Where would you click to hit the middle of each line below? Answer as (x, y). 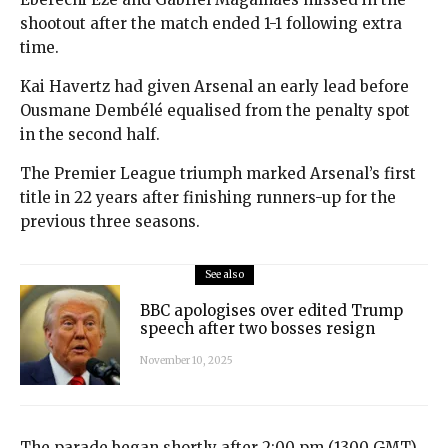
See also (224, 274)
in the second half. (90, 134)
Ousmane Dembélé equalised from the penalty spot (215, 110)
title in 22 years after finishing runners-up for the (208, 197)
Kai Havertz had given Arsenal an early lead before (214, 86)
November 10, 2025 (186, 361)
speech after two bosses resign (257, 329)
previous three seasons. (110, 221)
